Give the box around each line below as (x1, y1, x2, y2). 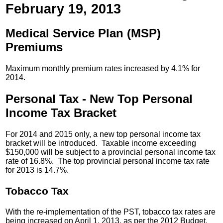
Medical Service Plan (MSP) (5, 26, 161, 40)
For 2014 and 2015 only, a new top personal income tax (5, 130, 201, 139)
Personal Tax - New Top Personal (5, 92, 193, 106)
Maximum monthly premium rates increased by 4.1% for (5, 64, 201, 73)
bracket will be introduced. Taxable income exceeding (5, 139, 197, 148)
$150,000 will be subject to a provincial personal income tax (5, 148, 216, 157)
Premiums (5, 40, 63, 54)
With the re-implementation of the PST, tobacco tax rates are (5, 207, 216, 216)
